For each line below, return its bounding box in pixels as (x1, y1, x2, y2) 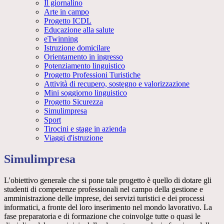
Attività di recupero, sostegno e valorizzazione (44, 79, 189, 88)
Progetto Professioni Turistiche (44, 70, 140, 79)
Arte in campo (44, 7, 89, 16)
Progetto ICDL (44, 16, 91, 25)
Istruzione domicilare (44, 43, 110, 52)
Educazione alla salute (44, 25, 114, 34)
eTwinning (44, 34, 78, 43)
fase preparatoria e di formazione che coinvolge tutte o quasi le (4, 212, 200, 221)
